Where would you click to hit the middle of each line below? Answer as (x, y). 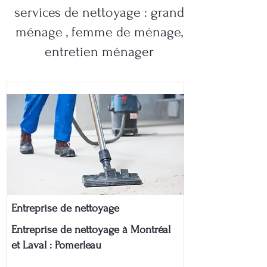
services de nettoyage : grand (99, 12)
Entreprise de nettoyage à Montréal (91, 230)
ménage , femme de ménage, (99, 32)
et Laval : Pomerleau (56, 245)
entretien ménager (99, 52)
